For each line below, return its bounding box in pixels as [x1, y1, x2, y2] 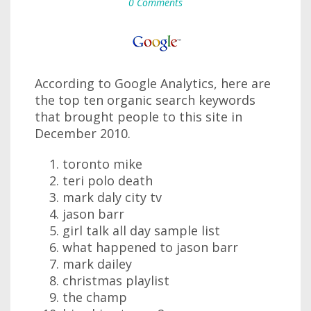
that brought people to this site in [35, 108, 242, 125]
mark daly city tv [62, 189, 162, 205]
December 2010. [35, 125, 131, 142]
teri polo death [62, 172, 153, 189]
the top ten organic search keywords [35, 92, 255, 108]
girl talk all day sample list [62, 222, 220, 239]
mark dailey [62, 255, 132, 272]
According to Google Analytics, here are [35, 75, 271, 92]
